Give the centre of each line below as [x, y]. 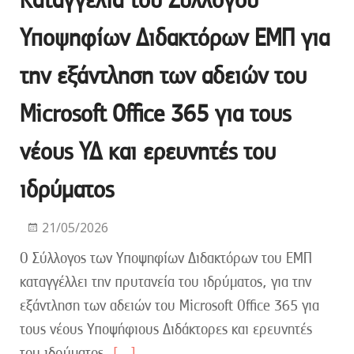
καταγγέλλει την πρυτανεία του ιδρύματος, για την [166, 281]
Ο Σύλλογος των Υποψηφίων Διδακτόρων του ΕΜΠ [166, 258]
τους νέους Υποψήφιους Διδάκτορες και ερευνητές [166, 329]
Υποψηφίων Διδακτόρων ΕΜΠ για [175, 37]
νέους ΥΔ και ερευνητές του [148, 151]
